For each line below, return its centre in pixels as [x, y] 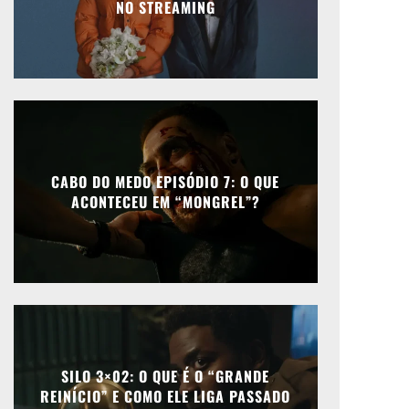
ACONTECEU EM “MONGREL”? [165, 202]
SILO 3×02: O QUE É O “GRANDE [166, 376]
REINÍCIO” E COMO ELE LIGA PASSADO [166, 396]
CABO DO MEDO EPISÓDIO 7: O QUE [166, 182]
